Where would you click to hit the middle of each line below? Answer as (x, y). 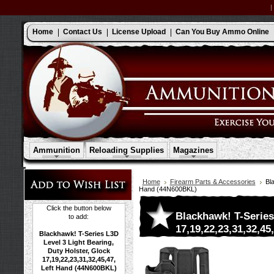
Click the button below (79, 208)
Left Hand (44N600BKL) (79, 268)
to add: (79, 217)
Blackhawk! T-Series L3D (79, 234)
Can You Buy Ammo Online (222, 31)
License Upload (139, 31)
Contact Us (83, 31)
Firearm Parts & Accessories (213, 182)
